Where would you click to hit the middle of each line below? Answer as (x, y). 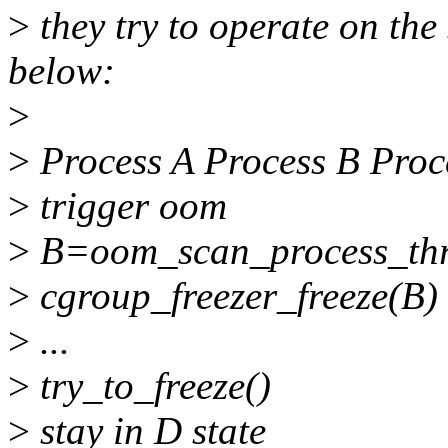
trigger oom (128, 206)
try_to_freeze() (150, 386)
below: (61, 71)
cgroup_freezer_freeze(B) (234, 296)
